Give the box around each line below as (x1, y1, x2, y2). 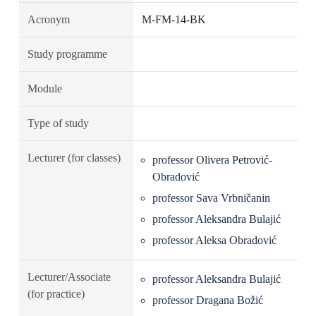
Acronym (27, 13, 70, 25)
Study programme (27, 48, 107, 60)
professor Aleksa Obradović (152, 234, 276, 246)
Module (27, 83, 62, 95)
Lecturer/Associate (27, 271, 111, 283)
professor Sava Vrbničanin (152, 192, 270, 204)
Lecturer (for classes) (27, 152, 121, 164)
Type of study (27, 117, 89, 129)
